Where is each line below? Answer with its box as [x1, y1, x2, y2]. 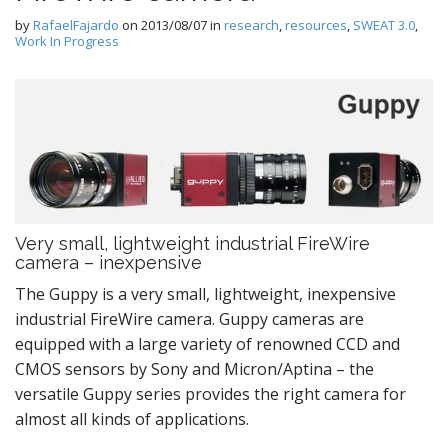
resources [285, 16, 347, 34]
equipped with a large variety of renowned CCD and [15, 332, 400, 355]
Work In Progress [15, 32, 119, 50]
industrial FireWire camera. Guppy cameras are [15, 307, 364, 330]
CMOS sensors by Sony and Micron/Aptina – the [15, 357, 374, 380]
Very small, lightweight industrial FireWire [15, 232, 370, 254]
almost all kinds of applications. [15, 407, 249, 430]
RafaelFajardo [33, 16, 119, 34]
